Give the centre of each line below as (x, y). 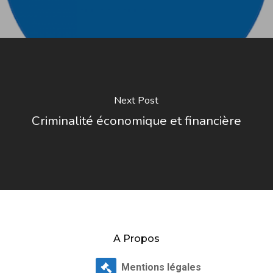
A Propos (136, 239)
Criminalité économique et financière (136, 120)
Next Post (136, 100)
